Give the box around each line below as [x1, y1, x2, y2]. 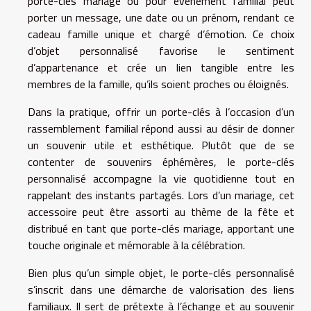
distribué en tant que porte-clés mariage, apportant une [28, 220, 294, 237]
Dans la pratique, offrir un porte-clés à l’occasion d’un [28, 103, 294, 121]
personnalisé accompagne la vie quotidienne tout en [28, 170, 294, 187]
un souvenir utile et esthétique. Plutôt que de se [28, 137, 294, 154]
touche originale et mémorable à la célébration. [28, 237, 245, 254]
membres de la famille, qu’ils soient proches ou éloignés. [28, 76, 289, 93]
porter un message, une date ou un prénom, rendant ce [28, 9, 294, 26]
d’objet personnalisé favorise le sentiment [28, 42, 294, 60]
